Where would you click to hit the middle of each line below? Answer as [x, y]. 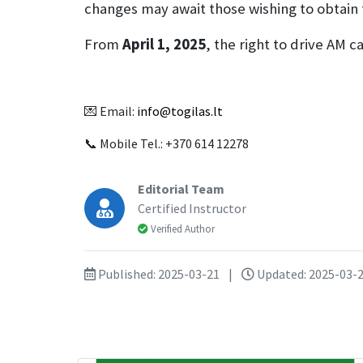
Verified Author [181, 228]
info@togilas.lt [180, 111]
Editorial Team [181, 189]
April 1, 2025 [164, 44]
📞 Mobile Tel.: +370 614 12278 [167, 143]
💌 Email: [111, 111]
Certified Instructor [192, 208]
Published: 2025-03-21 [159, 274]
